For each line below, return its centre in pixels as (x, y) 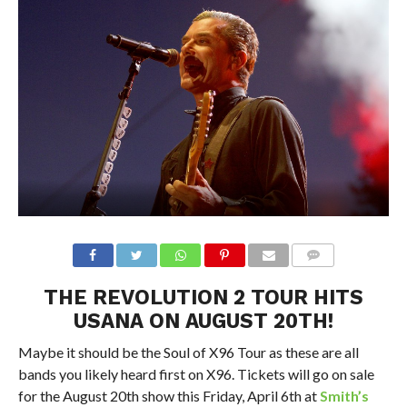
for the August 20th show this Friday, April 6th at (169, 395)
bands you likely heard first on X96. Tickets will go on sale (196, 373)
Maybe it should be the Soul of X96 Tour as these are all (188, 352)
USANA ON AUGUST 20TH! (203, 320)
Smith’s (344, 395)
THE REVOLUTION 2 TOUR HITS (203, 297)
